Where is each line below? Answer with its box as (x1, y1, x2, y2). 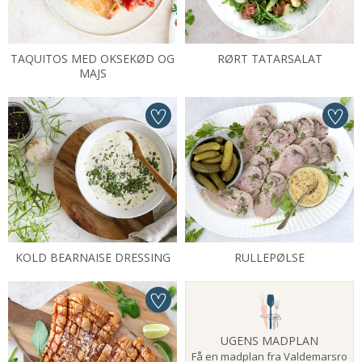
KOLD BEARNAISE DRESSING (15, 250, 170, 265)
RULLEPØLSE (234, 250, 305, 265)
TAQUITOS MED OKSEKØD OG (11, 51, 175, 66)
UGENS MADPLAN (221, 333, 318, 348)
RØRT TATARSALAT (217, 51, 322, 66)
